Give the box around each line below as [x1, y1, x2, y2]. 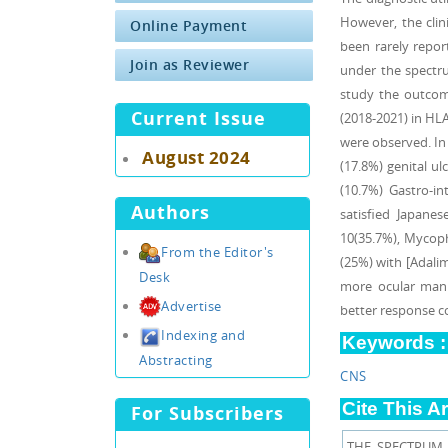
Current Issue [131, 106, 266, 131]
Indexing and [161, 326, 245, 345]
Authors [131, 200, 210, 225]
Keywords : [342, 332, 446, 353]
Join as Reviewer [130, 55, 249, 74]
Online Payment [130, 16, 247, 35]
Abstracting [139, 350, 213, 369]
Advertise [161, 296, 222, 315]
